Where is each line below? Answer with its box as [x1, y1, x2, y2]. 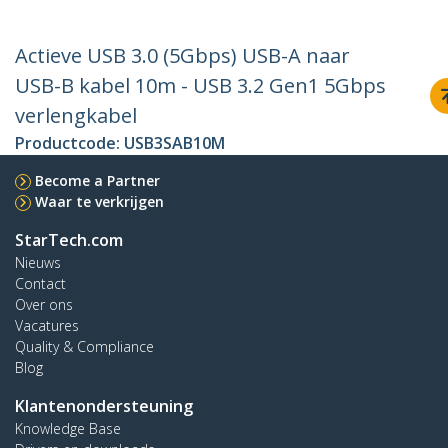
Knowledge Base [15, 419, 121, 439]
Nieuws [15, 253, 61, 273]
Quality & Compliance [15, 337, 154, 357]
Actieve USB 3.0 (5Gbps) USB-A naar [15, 42, 350, 70]
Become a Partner [35, 171, 160, 191]
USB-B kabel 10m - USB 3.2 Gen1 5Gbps [15, 72, 386, 100]
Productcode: [15, 132, 124, 155]
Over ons [15, 295, 73, 315]
